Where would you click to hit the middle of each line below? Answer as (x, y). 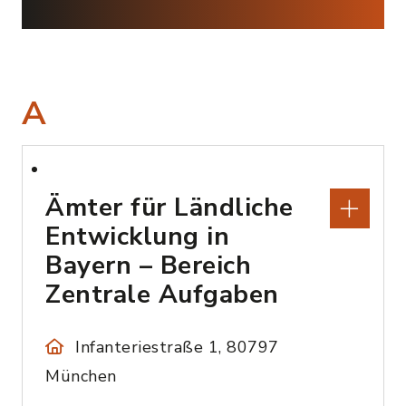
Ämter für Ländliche (169, 208)
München (81, 376)
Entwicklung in (137, 237)
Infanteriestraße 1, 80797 (177, 347)
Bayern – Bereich (148, 266)
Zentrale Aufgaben (162, 295)
